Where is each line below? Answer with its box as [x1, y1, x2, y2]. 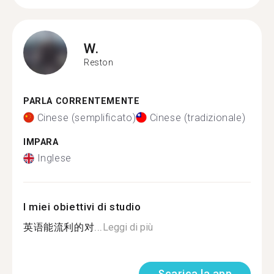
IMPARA [23, 136, 59, 147]
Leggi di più [103, 221, 153, 233]
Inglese [37, 152, 72, 164]
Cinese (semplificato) [37, 111, 136, 124]
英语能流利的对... [23, 221, 103, 233]
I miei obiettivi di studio [23, 201, 141, 213]
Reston [84, 57, 114, 67]
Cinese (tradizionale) [149, 111, 246, 124]
